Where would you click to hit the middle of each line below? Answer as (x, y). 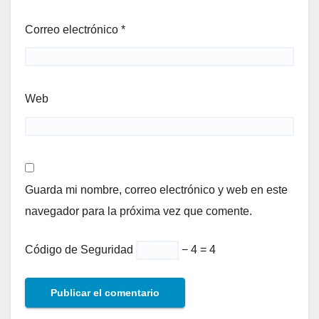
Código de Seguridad (79, 249)
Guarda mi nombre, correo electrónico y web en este (156, 189)
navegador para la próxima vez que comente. (138, 211)
